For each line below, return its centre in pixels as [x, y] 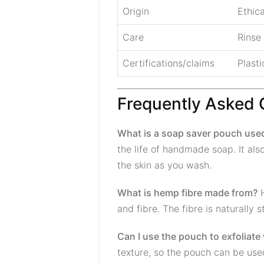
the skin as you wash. [164, 165]
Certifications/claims [169, 63]
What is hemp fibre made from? [187, 193]
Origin [136, 11]
